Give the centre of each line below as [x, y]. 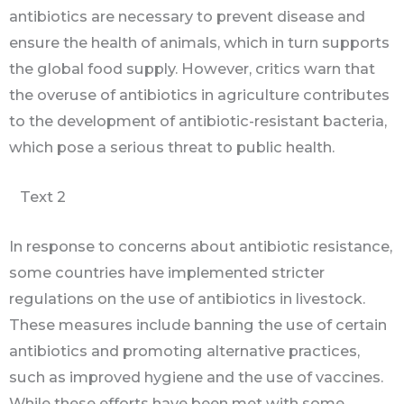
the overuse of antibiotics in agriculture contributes [199, 94]
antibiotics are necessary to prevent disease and [187, 16]
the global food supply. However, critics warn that [192, 68]
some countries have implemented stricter [167, 273]
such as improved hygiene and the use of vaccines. [196, 377]
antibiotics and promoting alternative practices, [184, 351]
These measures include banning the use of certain [198, 325]
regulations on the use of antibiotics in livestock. [187, 299]
